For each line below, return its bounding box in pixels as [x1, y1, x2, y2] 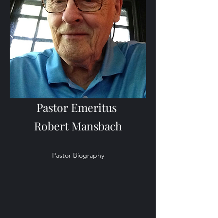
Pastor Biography [52, 151, 104, 160]
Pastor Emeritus [36, 100, 120, 115]
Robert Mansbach [34, 118, 122, 133]
